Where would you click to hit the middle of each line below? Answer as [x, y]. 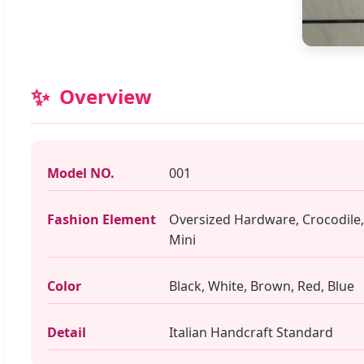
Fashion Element [102, 219]
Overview [106, 96]
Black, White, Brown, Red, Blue [262, 286]
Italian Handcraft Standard [251, 332]
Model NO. [81, 173]
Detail [67, 332]
